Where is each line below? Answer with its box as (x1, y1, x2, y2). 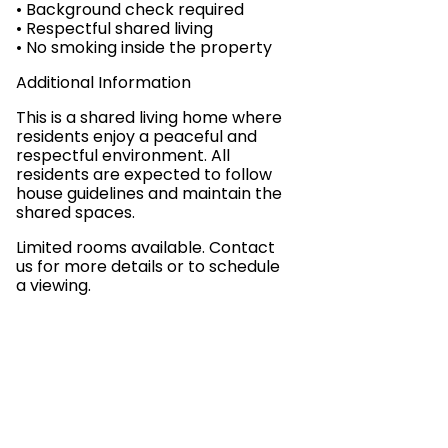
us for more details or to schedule (16, 255, 280, 278)
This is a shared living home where (16, 106, 282, 129)
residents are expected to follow (16, 163, 272, 186)
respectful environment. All (16, 144, 230, 167)
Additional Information (16, 71, 191, 94)
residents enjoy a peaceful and (16, 125, 257, 148)
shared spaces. (16, 201, 135, 224)
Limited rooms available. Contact (16, 236, 275, 259)
